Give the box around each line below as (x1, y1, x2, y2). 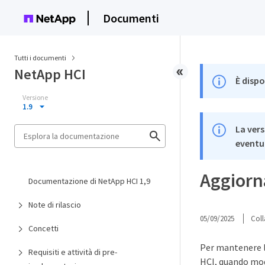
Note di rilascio (28, 199, 81, 210)
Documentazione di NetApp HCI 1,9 (28, 176, 150, 186)
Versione (22, 93, 48, 102)
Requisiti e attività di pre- (28, 247, 117, 257)
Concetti (28, 223, 59, 234)
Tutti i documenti (14, 53, 66, 62)
